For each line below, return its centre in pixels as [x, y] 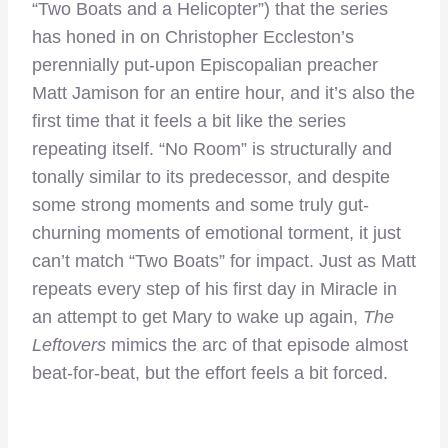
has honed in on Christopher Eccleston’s [193, 37]
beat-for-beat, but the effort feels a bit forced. [210, 373]
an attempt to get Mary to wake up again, [197, 317]
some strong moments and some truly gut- [200, 205]
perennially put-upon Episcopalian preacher [205, 65]
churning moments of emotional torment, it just [216, 233]
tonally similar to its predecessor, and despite [211, 177]
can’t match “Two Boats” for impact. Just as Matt [224, 261]
